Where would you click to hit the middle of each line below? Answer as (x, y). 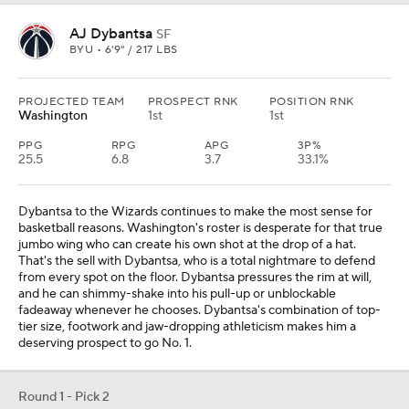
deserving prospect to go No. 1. (105, 344)
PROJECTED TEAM (72, 102)
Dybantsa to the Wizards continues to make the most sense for (195, 212)
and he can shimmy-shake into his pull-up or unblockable (177, 294)
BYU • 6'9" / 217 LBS (124, 50)
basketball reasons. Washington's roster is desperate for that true (200, 229)
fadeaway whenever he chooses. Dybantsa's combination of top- (199, 311)
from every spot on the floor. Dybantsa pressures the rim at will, (195, 278)
